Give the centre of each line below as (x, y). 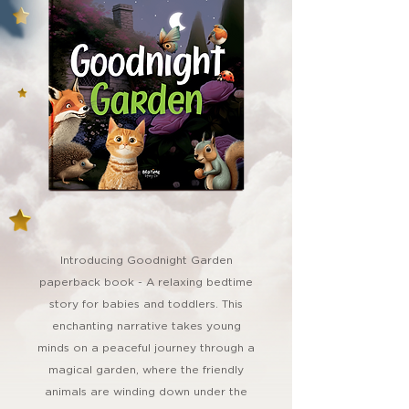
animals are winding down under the (146, 392)
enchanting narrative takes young (146, 326)
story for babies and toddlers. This (146, 304)
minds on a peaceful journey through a (146, 348)
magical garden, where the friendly (146, 370)
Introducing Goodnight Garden (146, 260)
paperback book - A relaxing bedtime (146, 282)
